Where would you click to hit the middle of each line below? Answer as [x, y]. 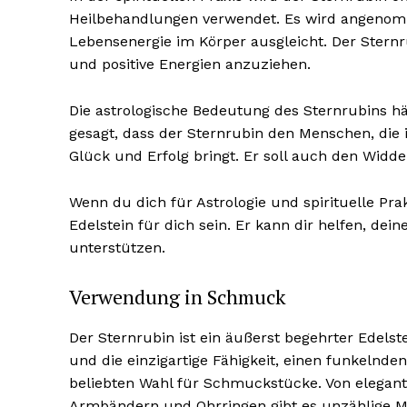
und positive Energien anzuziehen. [190, 64]
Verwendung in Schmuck [178, 297]
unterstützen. [117, 248]
